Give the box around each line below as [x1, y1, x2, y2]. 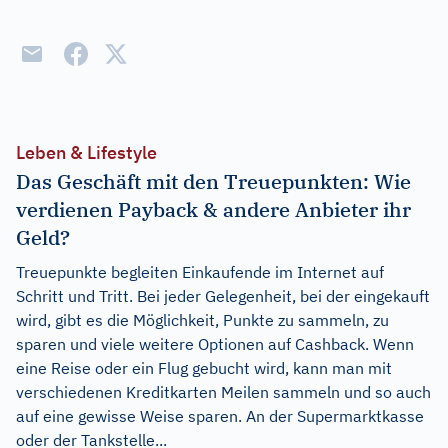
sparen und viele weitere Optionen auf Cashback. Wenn [16, 334, 414, 354]
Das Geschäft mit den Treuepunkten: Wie [16, 168, 411, 195]
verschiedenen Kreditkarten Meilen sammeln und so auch [16, 382, 431, 402]
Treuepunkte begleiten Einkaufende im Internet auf [16, 262, 384, 282]
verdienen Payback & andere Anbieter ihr [16, 196, 411, 223]
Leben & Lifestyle [16, 141, 157, 164]
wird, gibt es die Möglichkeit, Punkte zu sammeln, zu [16, 310, 389, 330]
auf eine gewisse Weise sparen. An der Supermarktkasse [16, 406, 424, 426]
